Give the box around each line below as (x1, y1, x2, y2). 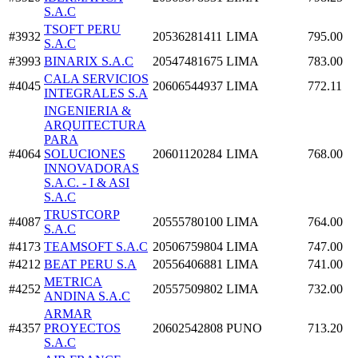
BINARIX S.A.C (44, 54, 133, 68)
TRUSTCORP (44, 207, 120, 221)
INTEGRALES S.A (44, 86, 148, 100)
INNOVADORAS (44, 161, 139, 175)
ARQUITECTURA (44, 117, 146, 132)
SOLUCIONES (44, 146, 125, 161)
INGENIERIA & (44, 103, 131, 117)
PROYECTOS (44, 320, 121, 335)
